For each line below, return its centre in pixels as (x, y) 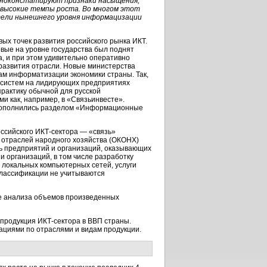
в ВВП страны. (106, 221)
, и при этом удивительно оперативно (66, 58)
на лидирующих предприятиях (77, 83)
